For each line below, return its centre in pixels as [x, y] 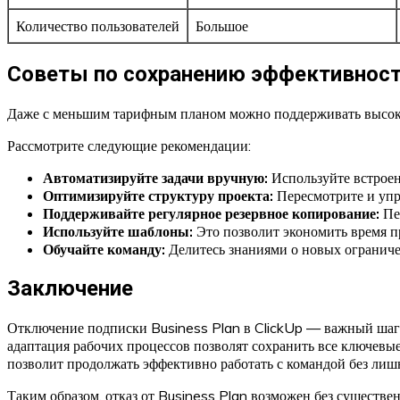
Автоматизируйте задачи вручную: [155, 178]
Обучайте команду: [104, 249]
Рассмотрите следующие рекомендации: [129, 146]
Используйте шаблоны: [118, 231]
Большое [222, 26]
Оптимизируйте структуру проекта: [158, 196]
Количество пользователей [98, 26]
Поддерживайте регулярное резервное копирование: [211, 213]
